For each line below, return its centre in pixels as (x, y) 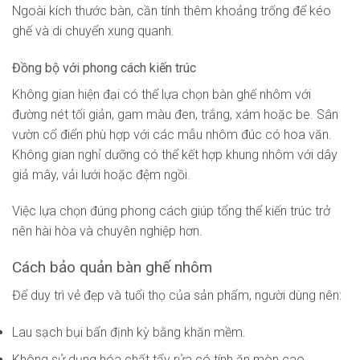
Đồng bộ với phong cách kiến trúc (104, 67)
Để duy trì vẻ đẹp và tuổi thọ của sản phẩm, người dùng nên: (177, 295)
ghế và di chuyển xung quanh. (93, 31)
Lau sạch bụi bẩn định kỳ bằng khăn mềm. (129, 332)
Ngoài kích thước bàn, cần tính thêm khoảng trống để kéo (172, 10)
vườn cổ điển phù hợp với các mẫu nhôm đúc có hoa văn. (172, 134)
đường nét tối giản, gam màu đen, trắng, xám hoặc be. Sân (175, 114)
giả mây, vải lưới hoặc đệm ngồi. (101, 174)
